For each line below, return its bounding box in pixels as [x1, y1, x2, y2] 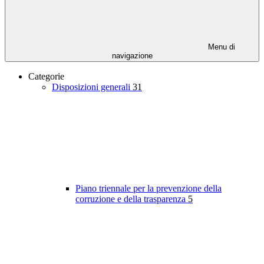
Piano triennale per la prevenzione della [75, 183, 222, 194]
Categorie [28, 71, 64, 82]
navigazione [111, 51, 153, 61]
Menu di [206, 42, 235, 52]
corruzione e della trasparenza [75, 194, 188, 204]
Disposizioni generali [52, 82, 133, 93]
